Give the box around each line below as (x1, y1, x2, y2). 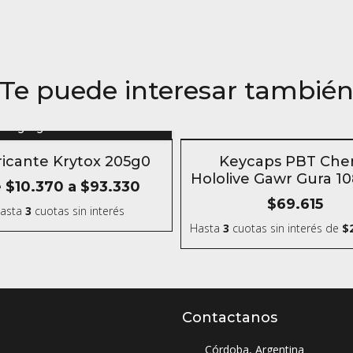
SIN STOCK (191, 147, 263, 162)
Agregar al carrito (9, 120, 107, 134)
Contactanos (181, 309, 277, 326)
